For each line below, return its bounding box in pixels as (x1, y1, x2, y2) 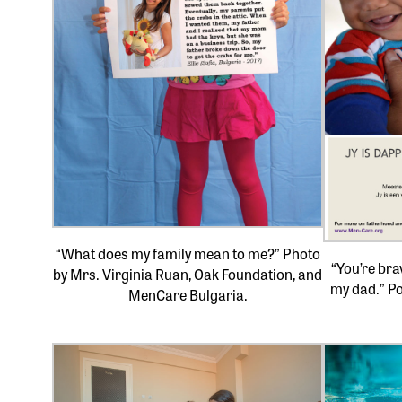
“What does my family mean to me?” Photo (55, 242, 320, 264)
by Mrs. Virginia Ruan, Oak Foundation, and (53, 263, 323, 284)
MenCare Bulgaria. (127, 284, 248, 305)
